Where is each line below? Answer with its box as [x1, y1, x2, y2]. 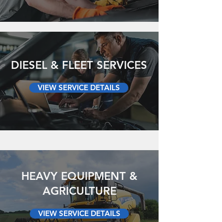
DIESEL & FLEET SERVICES [10, 58, 147, 72]
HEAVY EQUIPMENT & [21, 169, 137, 183]
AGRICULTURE [42, 184, 116, 198]
